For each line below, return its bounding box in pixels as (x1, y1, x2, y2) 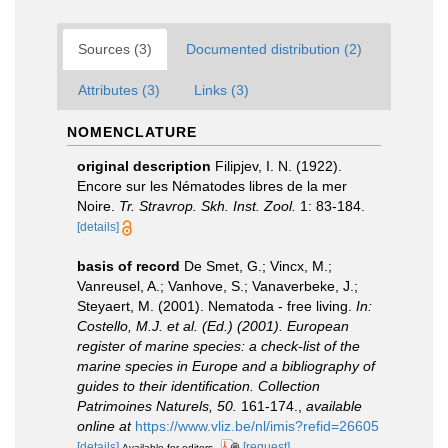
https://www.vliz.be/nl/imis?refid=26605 (135, 418, 379, 434)
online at (77, 418, 131, 434)
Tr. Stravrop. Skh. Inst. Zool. (119, 198, 296, 214)
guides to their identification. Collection (77, 378, 320, 394)
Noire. (77, 198, 119, 214)
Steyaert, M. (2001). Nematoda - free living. (77, 298, 356, 314)
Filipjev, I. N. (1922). (215, 158, 342, 174)
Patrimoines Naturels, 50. (77, 398, 237, 414)
